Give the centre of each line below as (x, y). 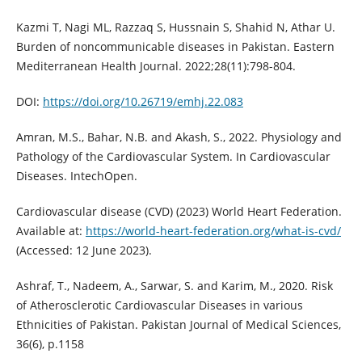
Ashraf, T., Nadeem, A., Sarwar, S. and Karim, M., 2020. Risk (174, 286)
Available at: (51, 231)
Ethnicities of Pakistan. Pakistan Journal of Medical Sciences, (178, 325)
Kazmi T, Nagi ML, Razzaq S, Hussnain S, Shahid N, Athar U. (175, 27)
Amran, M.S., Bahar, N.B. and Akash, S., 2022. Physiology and (179, 137)
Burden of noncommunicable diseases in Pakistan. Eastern (175, 47)
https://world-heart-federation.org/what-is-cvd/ (213, 231)
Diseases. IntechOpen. (76, 176)
